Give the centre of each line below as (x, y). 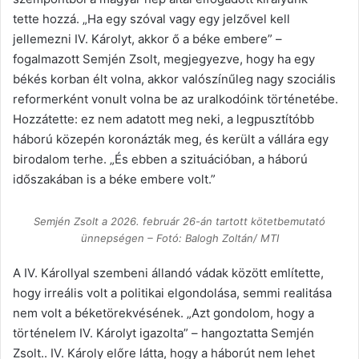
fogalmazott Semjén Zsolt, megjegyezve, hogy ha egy (164, 59)
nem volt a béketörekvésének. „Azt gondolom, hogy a (163, 313)
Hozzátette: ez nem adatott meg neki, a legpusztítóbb (163, 119)
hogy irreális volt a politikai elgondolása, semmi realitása (172, 293)
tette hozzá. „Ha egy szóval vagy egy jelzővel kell (151, 19)
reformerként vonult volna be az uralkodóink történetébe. (175, 99)
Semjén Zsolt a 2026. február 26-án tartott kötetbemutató (179, 222)
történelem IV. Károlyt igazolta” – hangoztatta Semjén (163, 333)
